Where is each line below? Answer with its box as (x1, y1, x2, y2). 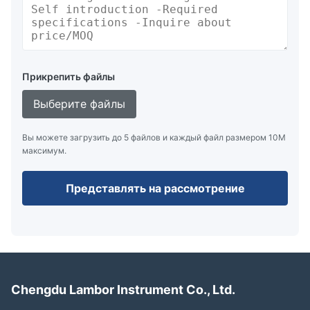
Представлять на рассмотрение (65, 181, 245, 195)
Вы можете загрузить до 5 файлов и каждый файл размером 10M (22, 131, 286, 143)
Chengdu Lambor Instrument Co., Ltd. (11, 282, 235, 297)
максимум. (22, 145, 66, 156)
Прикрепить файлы (22, 70, 115, 82)
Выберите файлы (33, 96, 125, 111)
